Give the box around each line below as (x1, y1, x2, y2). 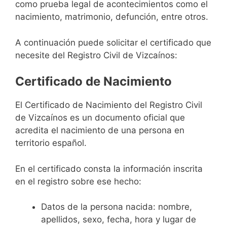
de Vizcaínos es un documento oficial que (15, 112, 185, 123)
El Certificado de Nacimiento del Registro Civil (15, 100, 202, 110)
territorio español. (15, 138, 87, 148)
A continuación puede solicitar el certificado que (15, 37, 211, 48)
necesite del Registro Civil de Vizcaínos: (15, 50, 177, 60)
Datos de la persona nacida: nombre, (41, 202, 192, 212)
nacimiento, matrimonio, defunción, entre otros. (15, 12, 208, 22)
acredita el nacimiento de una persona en (15, 125, 184, 136)
